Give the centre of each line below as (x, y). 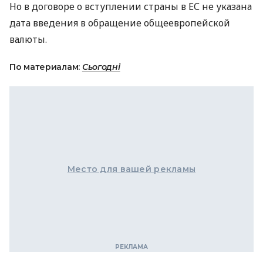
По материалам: (46, 67)
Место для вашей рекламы (131, 169)
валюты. (28, 39)
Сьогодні (101, 67)
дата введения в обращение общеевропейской (120, 23)
